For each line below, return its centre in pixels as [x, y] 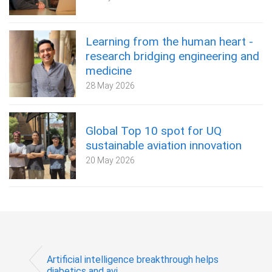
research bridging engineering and [172, 56]
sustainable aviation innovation [164, 145]
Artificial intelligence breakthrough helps [133, 260]
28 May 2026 [110, 85]
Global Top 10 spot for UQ [154, 131]
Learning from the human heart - [169, 41]
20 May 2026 [110, 160]
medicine [109, 70]
